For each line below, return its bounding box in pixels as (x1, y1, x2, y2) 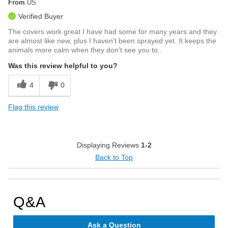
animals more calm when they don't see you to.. (8, 46, 162, 54)
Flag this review (8, 103, 59, 111)
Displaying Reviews (76, 141, 141, 150)
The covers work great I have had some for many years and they (8, 27, 217, 36)
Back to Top (95, 153, 133, 162)
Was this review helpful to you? (8, 62, 118, 70)
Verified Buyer (18, 12, 63, 21)
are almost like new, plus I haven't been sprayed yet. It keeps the (8, 37, 216, 45)
